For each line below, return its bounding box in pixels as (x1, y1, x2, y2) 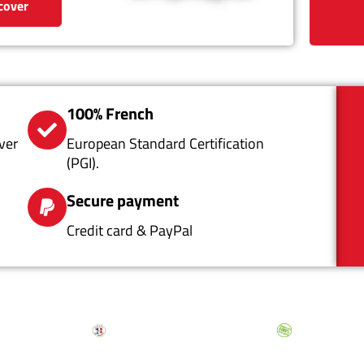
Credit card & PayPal (66, 219, 193, 242)
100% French (66, 101, 154, 127)
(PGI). (66, 152, 99, 175)
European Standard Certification (66, 132, 264, 155)
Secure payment (66, 188, 179, 214)
